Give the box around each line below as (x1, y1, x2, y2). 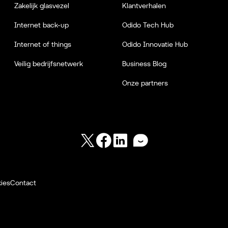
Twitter (96, 134, 118, 142)
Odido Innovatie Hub (122, 40, 188, 48)
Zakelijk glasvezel (14, 2, 69, 10)
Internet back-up (14, 21, 69, 29)
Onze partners (122, 79, 168, 87)
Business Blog (122, 60, 166, 68)
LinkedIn (128, 134, 156, 142)
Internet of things (14, 40, 71, 48)
